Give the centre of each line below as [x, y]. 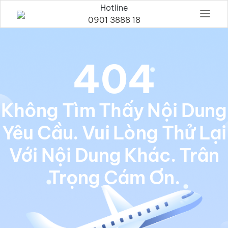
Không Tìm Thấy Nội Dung [114, 111]
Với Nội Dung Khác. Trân [114, 155]
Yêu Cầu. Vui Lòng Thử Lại [114, 133]
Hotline [114, 8]
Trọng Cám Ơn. [114, 178]
